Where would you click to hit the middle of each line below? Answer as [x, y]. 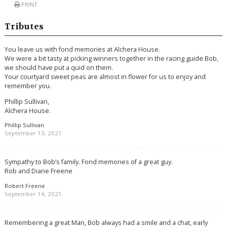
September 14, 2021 [33, 194]
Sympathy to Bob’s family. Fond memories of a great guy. [88, 162]
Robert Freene [25, 186]
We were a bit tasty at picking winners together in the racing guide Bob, [111, 59]
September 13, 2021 [33, 133]
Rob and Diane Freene [38, 171]
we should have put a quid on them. [59, 68]
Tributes [24, 26]
